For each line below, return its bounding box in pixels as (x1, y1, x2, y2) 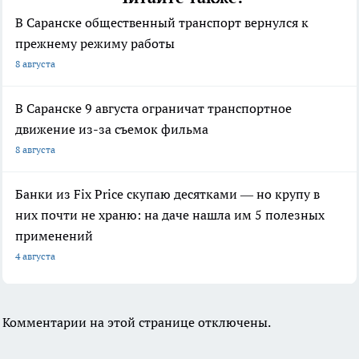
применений (15, 228, 93, 244)
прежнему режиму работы (15, 35, 175, 52)
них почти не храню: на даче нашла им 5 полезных (15, 207, 325, 224)
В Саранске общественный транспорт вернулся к (15, 14, 309, 31)
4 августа (15, 250, 55, 263)
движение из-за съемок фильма (15, 121, 208, 138)
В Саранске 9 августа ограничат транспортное (15, 100, 292, 117)
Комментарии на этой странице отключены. (2, 314, 271, 331)
